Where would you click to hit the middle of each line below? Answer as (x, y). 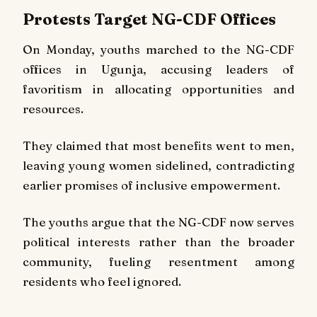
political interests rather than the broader (158, 242)
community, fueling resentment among (158, 261)
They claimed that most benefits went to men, (158, 146)
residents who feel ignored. (102, 281)
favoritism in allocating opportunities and (158, 89)
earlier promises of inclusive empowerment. (151, 185)
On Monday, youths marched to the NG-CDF (158, 50)
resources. (53, 109)
